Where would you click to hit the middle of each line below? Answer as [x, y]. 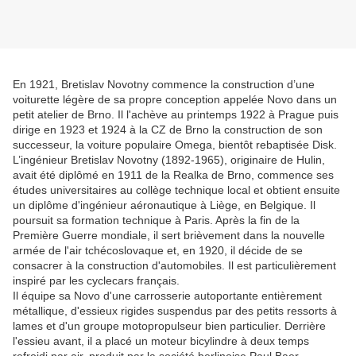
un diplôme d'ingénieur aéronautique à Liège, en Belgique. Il [164, 205]
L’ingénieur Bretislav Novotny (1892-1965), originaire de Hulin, [169, 160]
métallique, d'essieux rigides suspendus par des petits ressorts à [175, 311]
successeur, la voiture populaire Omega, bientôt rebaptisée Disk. [175, 145]
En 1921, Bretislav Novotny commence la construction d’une [164, 85]
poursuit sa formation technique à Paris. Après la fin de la [156, 221]
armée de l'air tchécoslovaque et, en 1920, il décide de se [158, 251]
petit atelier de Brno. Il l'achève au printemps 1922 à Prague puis [176, 115]
